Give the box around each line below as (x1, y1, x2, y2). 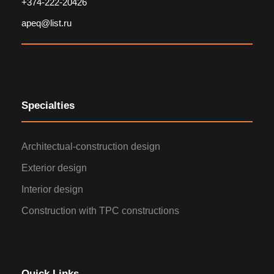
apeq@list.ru (21, 18, 72, 28)
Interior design (21, 184, 83, 194)
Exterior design (21, 163, 87, 173)
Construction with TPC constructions (21, 206, 179, 216)
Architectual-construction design (21, 141, 160, 152)
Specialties (21, 100, 75, 111)
